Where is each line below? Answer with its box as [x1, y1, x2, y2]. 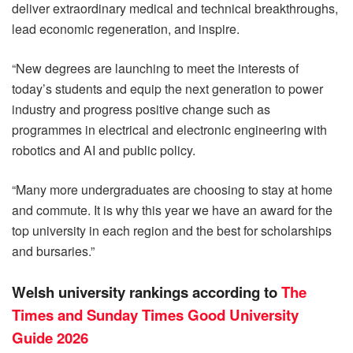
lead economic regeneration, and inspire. [12, 20, 240, 39]
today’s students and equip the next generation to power [12, 80, 323, 98]
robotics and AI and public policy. [12, 141, 195, 160]
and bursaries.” [12, 242, 95, 261]
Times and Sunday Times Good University [12, 304, 299, 326]
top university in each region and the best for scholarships [12, 221, 332, 240]
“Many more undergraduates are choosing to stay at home [12, 180, 333, 199]
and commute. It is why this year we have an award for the [12, 201, 333, 220]
